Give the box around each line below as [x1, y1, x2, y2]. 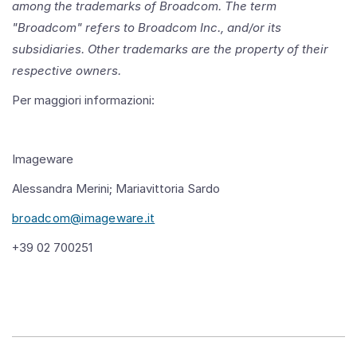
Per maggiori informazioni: [12, 92, 155, 108]
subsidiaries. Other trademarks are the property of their [12, 41, 328, 57]
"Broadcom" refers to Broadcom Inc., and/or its [12, 19, 281, 35]
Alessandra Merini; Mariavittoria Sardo [12, 180, 220, 196]
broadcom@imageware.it [12, 210, 155, 226]
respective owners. [12, 62, 121, 78]
